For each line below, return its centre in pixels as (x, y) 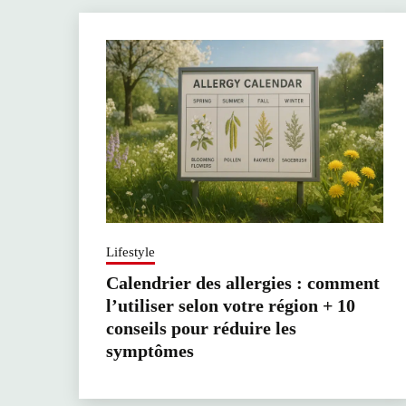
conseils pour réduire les (201, 329)
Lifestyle (130, 252)
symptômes (150, 351)
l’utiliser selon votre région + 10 (231, 306)
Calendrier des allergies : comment (243, 283)
